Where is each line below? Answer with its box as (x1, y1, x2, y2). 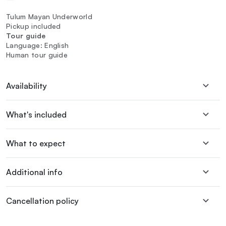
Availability (6, 81, 47, 91)
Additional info (6, 167, 63, 178)
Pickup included (6, 22, 61, 31)
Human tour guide (6, 50, 68, 60)
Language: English (6, 41, 69, 50)
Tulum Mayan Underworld (6, 12, 93, 21)
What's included (6, 109, 67, 120)
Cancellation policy (6, 196, 79, 206)
